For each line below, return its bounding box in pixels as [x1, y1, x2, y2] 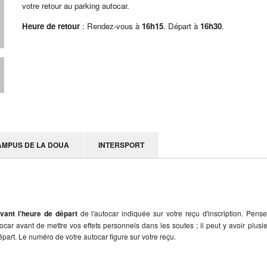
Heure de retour [22, 20, 83, 32]
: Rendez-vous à [82, 20, 142, 32]
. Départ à [163, 20, 201, 32]
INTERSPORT [98, 139, 144, 150]
